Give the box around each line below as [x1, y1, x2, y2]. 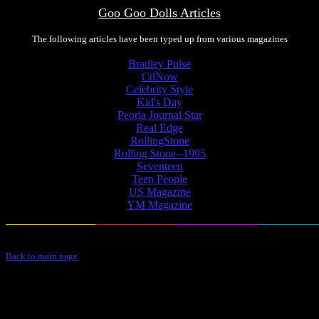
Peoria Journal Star [117, 109, 202, 121]
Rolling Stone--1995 [113, 147, 206, 159]
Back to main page [6, 251, 78, 261]
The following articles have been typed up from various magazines [31, 33, 288, 44]
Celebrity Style [126, 83, 193, 95]
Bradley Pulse [128, 58, 191, 70]
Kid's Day [137, 96, 182, 108]
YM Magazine [127, 199, 192, 211]
